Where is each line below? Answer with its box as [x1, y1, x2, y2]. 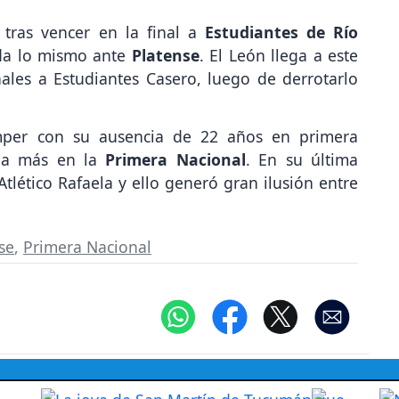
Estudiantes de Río [204, 20, 359, 43]
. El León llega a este [199, 44, 358, 66]
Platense [131, 44, 199, 66]
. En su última [245, 148, 359, 170]
